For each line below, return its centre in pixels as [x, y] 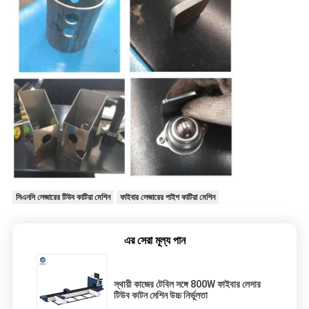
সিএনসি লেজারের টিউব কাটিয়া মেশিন [63, 198]
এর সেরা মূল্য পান [154, 241]
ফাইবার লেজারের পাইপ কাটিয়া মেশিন [167, 198]
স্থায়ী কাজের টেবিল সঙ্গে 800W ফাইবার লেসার [187, 285]
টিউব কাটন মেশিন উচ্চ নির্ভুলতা [161, 296]
